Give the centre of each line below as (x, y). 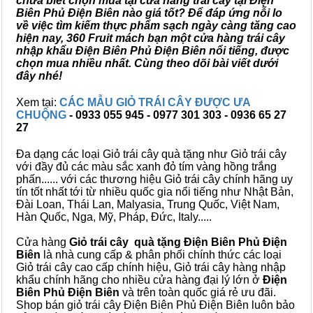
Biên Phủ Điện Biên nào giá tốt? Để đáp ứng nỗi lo (149, 13)
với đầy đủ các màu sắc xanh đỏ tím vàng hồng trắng (146, 167)
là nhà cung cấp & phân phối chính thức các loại (161, 255)
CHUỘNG (43, 115)
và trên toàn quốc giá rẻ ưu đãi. (198, 292)
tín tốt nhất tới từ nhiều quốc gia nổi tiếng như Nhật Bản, (155, 192)
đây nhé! (39, 76)
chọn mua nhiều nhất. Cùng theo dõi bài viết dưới (147, 63)
